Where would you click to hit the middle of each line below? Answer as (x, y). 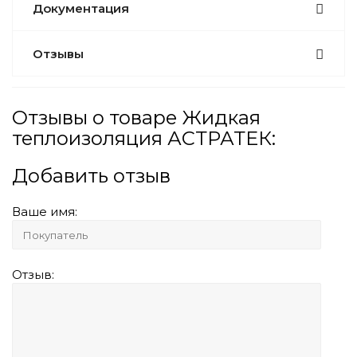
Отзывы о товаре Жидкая (136, 117)
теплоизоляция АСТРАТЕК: (144, 138)
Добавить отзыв (91, 175)
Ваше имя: (45, 211)
